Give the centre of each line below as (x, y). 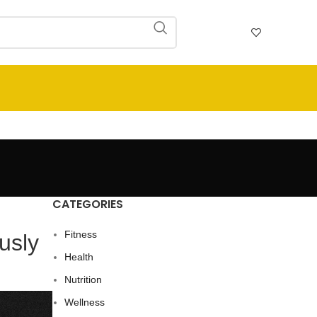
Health (79, 257)
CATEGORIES (88, 204)
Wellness (85, 302)
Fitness (81, 234)
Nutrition (83, 279)
